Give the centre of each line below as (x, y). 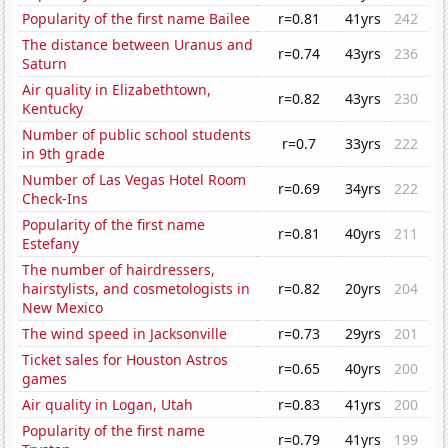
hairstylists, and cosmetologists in (136, 289)
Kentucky (53, 109)
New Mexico (63, 308)
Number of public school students (137, 135)
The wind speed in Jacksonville (125, 334)
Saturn (45, 64)
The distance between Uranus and (138, 45)
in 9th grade (64, 154)
